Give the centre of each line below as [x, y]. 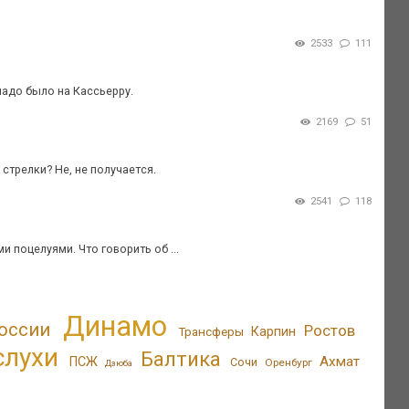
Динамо [115, 326]
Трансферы [210, 331]
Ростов [330, 330]
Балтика [181, 358]
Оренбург [289, 362]
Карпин [274, 331]
